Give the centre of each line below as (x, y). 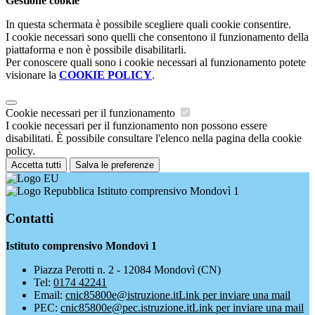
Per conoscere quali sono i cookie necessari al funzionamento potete (156, 63)
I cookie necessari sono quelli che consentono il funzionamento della (157, 37)
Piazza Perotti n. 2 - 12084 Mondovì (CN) (127, 269)
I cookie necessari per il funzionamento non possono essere (136, 126)
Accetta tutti (36, 165)
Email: (50, 295)
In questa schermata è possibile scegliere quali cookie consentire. (148, 25)
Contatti (30, 218)
